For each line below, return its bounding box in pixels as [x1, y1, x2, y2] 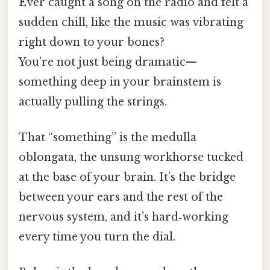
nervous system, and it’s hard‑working [19, 210, 228, 224]
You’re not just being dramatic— [19, 55, 197, 69]
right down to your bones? [19, 35, 165, 49]
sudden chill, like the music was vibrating [19, 15, 243, 29]
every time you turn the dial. [19, 230, 175, 244]
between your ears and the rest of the [19, 190, 223, 204]
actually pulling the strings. [19, 95, 167, 108]
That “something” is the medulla [19, 131, 196, 145]
